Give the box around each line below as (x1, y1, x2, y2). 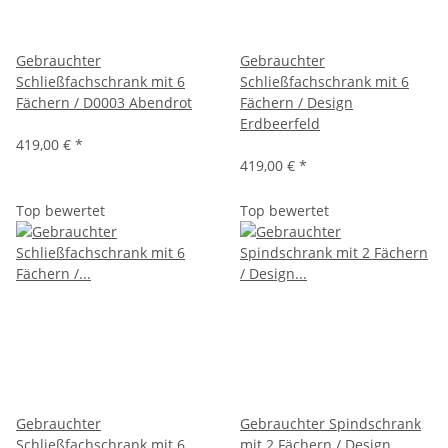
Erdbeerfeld (240, 113, 320, 133)
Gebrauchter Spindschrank (240, 413, 421, 433)
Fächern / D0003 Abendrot (16, 92, 192, 112)
